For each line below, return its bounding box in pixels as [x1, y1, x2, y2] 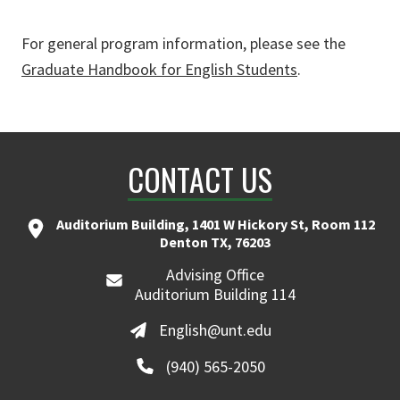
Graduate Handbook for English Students [21, 58, 297, 79]
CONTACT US [128, 155, 272, 202]
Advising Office [166, 263, 265, 285]
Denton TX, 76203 [160, 232, 271, 251]
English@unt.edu [159, 320, 272, 341]
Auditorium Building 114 [135, 283, 296, 304]
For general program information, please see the [21, 32, 346, 54]
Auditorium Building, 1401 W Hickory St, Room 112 [55, 214, 375, 233]
